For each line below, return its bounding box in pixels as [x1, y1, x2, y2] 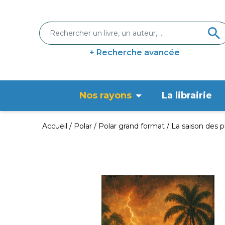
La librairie [162, 90, 212, 101]
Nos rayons [79, 90, 132, 101]
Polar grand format [98, 122, 165, 131]
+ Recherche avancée [89, 48, 180, 57]
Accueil [42, 122, 67, 131]
